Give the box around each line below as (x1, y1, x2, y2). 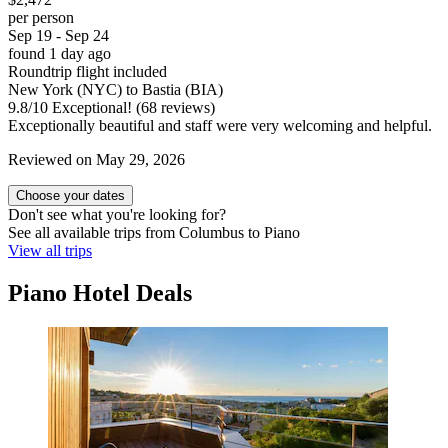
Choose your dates (16, 188, 125, 204)
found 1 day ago (8, 45, 111, 63)
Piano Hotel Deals (8, 280, 192, 307)
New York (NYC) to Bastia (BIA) (8, 81, 223, 99)
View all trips (8, 242, 92, 260)
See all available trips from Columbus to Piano (8, 224, 300, 242)
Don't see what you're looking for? (8, 206, 226, 224)
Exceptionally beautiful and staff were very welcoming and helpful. (8, 117, 432, 135)
